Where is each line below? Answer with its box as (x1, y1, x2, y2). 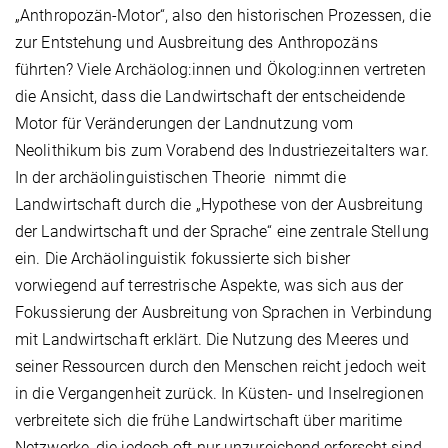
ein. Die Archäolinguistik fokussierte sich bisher (15, 249, 350, 269)
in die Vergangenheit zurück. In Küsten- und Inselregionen (15, 384, 424, 404)
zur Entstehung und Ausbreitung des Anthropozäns (15, 33, 378, 53)
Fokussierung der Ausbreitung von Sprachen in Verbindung (15, 303, 433, 323)
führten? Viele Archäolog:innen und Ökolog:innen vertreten (15, 60, 426, 80)
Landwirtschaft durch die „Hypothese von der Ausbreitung (15, 195, 424, 215)
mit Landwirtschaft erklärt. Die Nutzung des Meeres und (15, 330, 410, 350)
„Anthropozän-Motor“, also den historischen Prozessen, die (15, 6, 431, 26)
